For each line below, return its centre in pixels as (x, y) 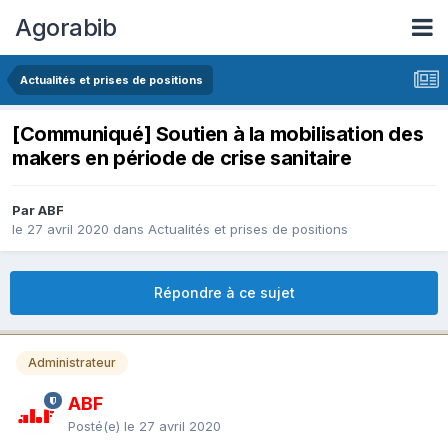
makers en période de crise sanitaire (182, 158)
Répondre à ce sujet (224, 293)
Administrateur (72, 363)
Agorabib (65, 27)
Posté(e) (96, 425)
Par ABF (38, 210)
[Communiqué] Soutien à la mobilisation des (218, 134)
